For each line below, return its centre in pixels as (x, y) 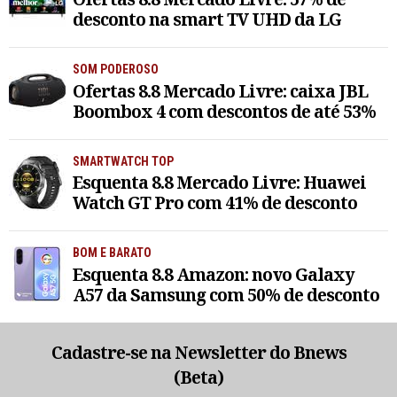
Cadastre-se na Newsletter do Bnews (198, 353)
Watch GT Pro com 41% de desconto (215, 203)
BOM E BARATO (112, 253)
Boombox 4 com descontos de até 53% (224, 111)
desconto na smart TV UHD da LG (207, 19)
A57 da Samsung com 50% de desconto (226, 295)
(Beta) (198, 378)
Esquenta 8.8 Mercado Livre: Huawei (219, 183)
